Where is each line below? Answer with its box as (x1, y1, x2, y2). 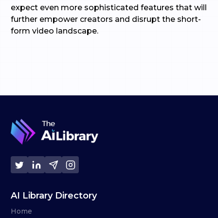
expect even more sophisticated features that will (11, 3, 207, 12)
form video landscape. (11, 26, 99, 36)
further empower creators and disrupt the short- (11, 15, 201, 24)
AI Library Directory (11, 190, 97, 201)
